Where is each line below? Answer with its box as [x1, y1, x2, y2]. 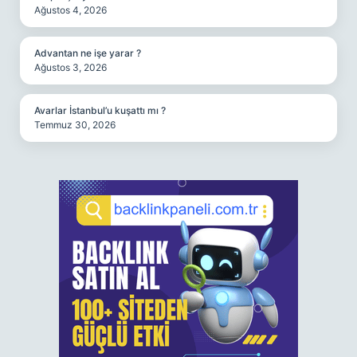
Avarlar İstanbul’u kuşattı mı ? [34, 104, 166, 116]
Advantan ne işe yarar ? [34, 47, 141, 59]
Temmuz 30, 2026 [34, 119, 116, 131]
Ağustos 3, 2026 [34, 61, 107, 73]
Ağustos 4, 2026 [34, 4, 107, 16]
